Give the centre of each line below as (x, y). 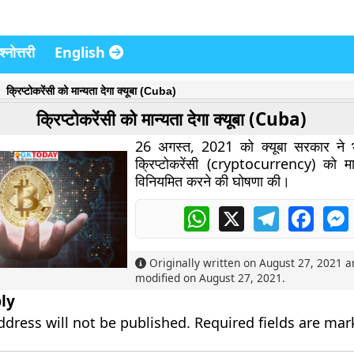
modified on (168, 278)
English (82, 52)
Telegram (307, 213)
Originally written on (203, 263)
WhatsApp (240, 213)
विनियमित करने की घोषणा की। (213, 181)
